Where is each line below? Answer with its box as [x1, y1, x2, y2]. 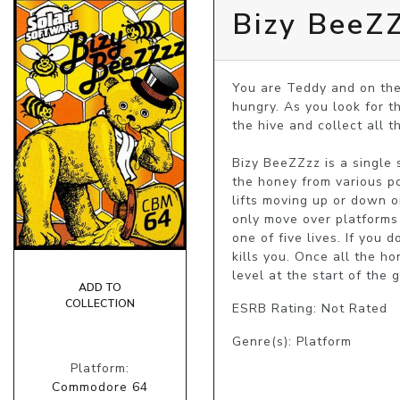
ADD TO [79, 280, 121, 296]
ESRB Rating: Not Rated [232, 299, 387, 317]
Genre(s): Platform [232, 332, 352, 350]
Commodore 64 [52, 379, 148, 396]
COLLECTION [65, 296, 135, 312]
